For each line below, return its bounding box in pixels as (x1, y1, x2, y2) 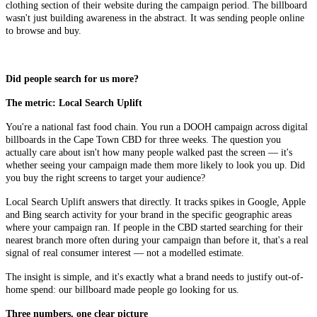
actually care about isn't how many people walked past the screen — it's (6, 147, 292, 158)
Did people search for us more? (6, 74, 139, 85)
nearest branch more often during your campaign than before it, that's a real (6, 235, 309, 246)
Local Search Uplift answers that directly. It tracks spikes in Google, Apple (6, 197, 306, 208)
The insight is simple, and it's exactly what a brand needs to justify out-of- (6, 272, 304, 283)
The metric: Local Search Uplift (6, 98, 142, 109)
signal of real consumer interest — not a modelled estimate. (6, 248, 244, 259)
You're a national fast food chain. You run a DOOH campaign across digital (6, 122, 308, 133)
